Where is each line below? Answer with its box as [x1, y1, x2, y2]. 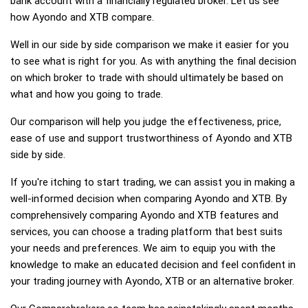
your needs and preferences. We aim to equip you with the [10, 242, 276, 254]
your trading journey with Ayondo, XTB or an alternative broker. [10, 275, 294, 287]
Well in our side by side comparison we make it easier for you [10, 38, 289, 51]
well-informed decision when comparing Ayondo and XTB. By [10, 192, 287, 205]
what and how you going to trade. [10, 88, 163, 100]
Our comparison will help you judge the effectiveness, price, [10, 115, 281, 128]
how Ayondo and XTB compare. [10, 11, 154, 23]
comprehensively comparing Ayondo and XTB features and [10, 209, 278, 221]
